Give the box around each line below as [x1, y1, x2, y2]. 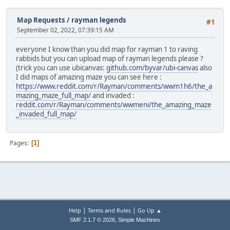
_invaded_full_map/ [16, 109, 76, 119]
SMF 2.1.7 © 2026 [70, 217, 115, 223]
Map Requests [17, 15, 65, 25]
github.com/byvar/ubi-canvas [106, 63, 198, 73]
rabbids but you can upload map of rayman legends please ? [16, 54, 203, 64]
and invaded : [91, 91, 135, 101]
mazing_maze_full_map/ [16, 91, 91, 101]
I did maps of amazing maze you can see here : [16, 72, 162, 82]
